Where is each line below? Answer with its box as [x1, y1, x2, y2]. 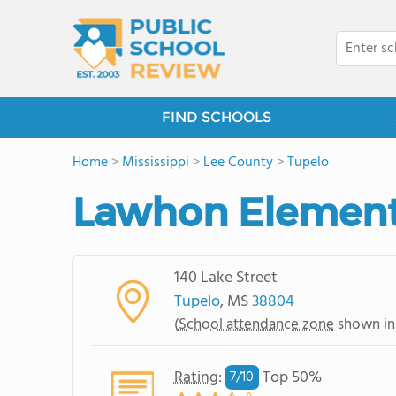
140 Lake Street [173, 264, 278, 291]
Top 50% [258, 364, 322, 391]
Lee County [203, 151, 273, 174]
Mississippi [122, 151, 189, 174]
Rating [173, 364, 218, 391]
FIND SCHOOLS [162, 109, 271, 126]
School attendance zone [178, 312, 334, 337]
